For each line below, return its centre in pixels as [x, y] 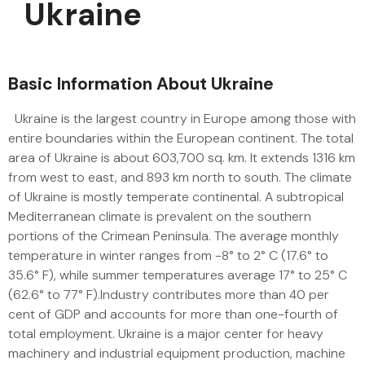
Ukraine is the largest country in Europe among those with [182, 119]
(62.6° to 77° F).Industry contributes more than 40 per [169, 295]
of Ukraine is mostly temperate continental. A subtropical [176, 197]
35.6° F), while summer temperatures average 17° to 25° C [178, 275]
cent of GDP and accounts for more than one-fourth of [173, 314]
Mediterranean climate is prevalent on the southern [160, 216]
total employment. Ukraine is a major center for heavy [166, 334]
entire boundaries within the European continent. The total [181, 138]
